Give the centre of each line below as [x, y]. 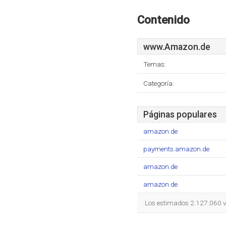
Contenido [163, 20]
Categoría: [159, 83]
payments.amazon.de [176, 149]
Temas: [155, 64]
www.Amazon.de [177, 47]
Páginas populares [180, 115]
